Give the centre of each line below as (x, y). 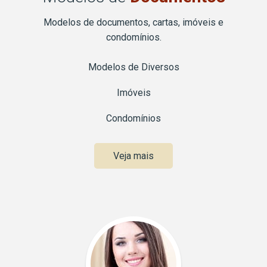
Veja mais (133, 156)
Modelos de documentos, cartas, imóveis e (133, 23)
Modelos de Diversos (133, 67)
